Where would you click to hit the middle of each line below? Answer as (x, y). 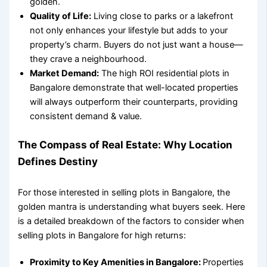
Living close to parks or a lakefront (162, 16)
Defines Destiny (58, 161)
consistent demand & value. (86, 117)
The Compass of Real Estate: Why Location (125, 144)
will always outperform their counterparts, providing (134, 102)
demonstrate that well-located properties (155, 88)
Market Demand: (65, 74)
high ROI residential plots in (175, 74)
